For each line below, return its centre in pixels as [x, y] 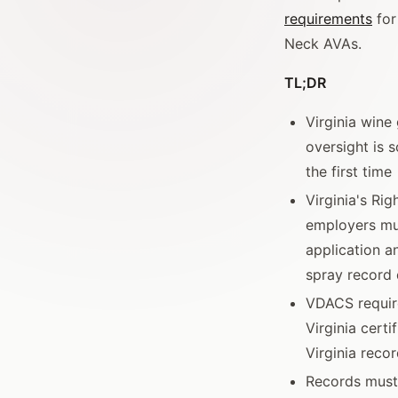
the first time [349, 172]
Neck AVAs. [323, 44]
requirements [328, 19]
